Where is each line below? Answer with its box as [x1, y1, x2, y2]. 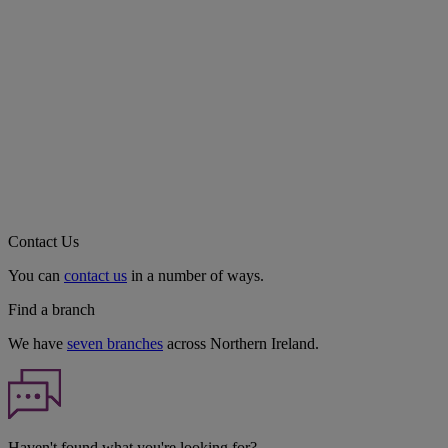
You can [8, 267, 64, 285]
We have [8, 335, 67, 353]
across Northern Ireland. [163, 335, 319, 353]
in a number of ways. [127, 267, 264, 285]
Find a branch [8, 301, 95, 319]
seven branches [67, 335, 163, 353]
